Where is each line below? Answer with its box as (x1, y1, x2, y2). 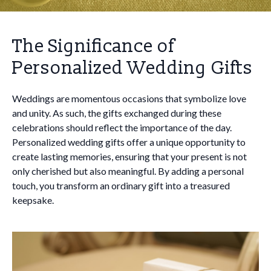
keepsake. (12, 194, 54, 206)
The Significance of (12, 35, 174, 57)
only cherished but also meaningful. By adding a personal (12, 165, 244, 177)
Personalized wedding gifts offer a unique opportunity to (12, 136, 246, 148)
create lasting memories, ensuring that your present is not (12, 151, 247, 162)
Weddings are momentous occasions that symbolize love (12, 93, 246, 104)
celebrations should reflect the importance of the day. (12, 122, 232, 133)
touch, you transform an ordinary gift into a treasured (12, 180, 230, 191)
